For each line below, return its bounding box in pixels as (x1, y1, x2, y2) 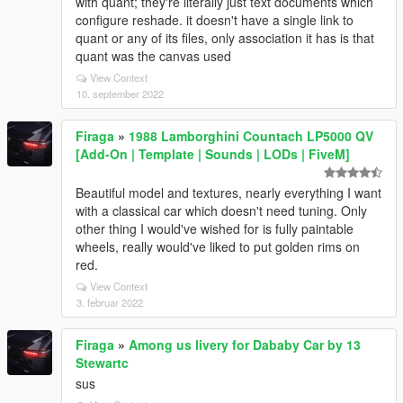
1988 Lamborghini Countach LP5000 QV (129, 127, 373, 145)
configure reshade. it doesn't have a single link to (76, 11, 354, 29)
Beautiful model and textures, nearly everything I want (76, 184, 381, 201)
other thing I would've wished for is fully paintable (76, 219, 354, 237)
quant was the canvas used (76, 47, 231, 65)
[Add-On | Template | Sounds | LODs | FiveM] (76, 145, 350, 163)
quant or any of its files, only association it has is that (76, 29, 374, 47)
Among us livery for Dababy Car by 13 (129, 336, 361, 354)
